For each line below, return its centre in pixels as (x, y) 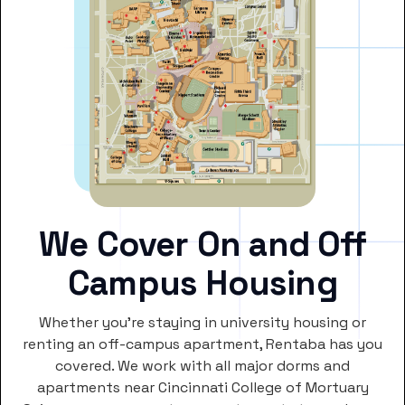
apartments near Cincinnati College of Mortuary (202, 387)
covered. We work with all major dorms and (202, 366)
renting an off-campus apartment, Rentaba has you (202, 344)
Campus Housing (202, 283)
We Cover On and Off (202, 244)
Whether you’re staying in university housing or (202, 322)
